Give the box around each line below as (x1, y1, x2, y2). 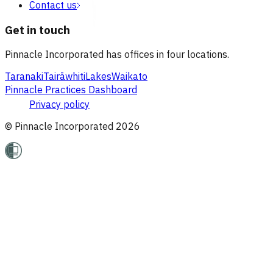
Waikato (112, 70, 147, 83)
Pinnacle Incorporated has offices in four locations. (5, 48, 229, 61)
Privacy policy (29, 98, 90, 111)
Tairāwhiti (43, 70, 85, 83)
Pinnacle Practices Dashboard (5, 83, 137, 96)
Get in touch (5, 22, 70, 37)
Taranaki (5, 70, 43, 83)
